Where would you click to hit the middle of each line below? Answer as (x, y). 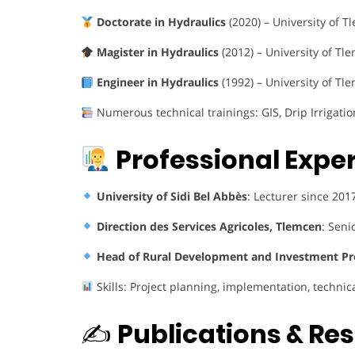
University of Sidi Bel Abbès (172, 196)
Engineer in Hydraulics (157, 82)
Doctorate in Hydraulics (161, 22)
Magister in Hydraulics (157, 52)
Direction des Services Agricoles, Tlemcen (209, 226)
